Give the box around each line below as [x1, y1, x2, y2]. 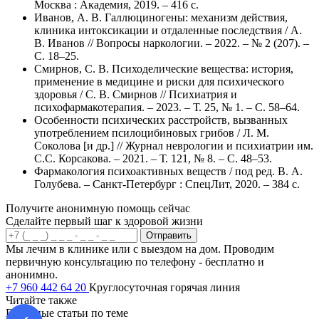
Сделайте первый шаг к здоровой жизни [6, 214, 203, 227]
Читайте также [6, 293, 77, 306]
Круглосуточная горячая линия [89, 281, 240, 293]
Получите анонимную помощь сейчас [6, 202, 190, 214]
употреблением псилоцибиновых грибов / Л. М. [34, 126, 269, 139]
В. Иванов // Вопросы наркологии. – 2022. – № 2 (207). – [34, 36, 309, 49]
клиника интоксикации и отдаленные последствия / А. [34, 23, 302, 36]
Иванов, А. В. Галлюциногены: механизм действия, [34, 11, 288, 23]
